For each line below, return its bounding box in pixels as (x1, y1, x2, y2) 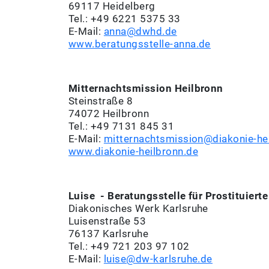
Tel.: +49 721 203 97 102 (68, 241, 190, 252)
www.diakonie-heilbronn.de (68, 146, 198, 157)
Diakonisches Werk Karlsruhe (68, 203, 208, 214)
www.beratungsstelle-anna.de (68, 38, 211, 50)
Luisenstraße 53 (68, 216, 147, 227)
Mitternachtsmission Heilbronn (68, 83, 223, 94)
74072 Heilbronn (68, 108, 152, 119)
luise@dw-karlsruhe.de (103, 253, 213, 265)
